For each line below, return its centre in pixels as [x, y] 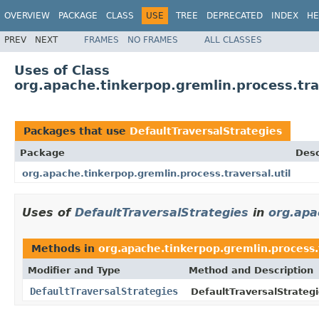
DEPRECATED [235, 16]
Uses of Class [62, 70]
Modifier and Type [74, 270]
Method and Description [251, 270]
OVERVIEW [27, 16]
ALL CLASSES [233, 40]
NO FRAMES [153, 40]
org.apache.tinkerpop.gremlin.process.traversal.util [156, 173]
